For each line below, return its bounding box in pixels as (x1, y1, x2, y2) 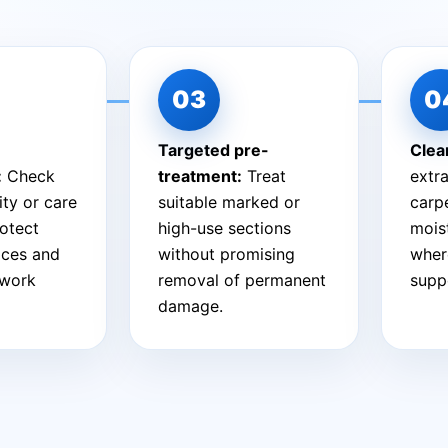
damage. (157, 295, 223, 316)
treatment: (157, 165, 242, 186)
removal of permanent (157, 269, 326, 290)
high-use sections (157, 217, 291, 238)
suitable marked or (157, 191, 300, 212)
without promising (157, 243, 295, 264)
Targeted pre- (157, 139, 269, 160)
